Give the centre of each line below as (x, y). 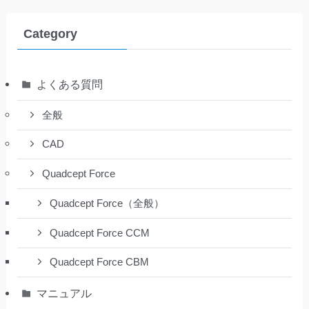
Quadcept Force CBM (100, 262)
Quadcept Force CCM (100, 233)
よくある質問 (70, 84)
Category (50, 33)
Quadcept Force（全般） (107, 203)
